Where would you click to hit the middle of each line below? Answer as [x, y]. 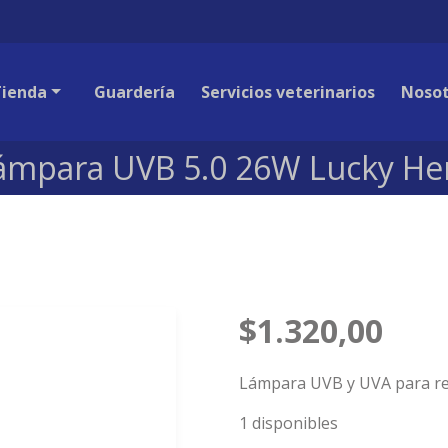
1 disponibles [288, 422]
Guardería [135, 91]
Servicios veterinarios [288, 91]
